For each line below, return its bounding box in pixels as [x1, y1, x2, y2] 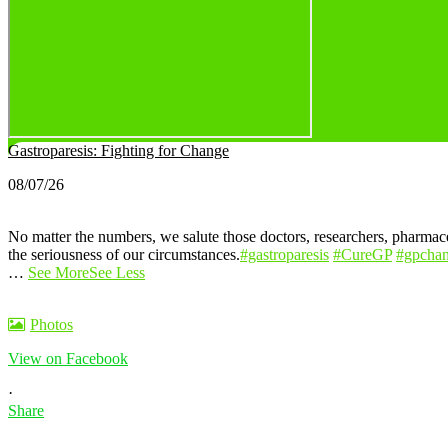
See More [28, 264, 89, 282]
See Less [89, 264, 145, 282]
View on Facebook [8, 350, 128, 368]
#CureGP [333, 246, 392, 264]
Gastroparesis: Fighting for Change [8, 142, 229, 160]
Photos [30, 316, 73, 334]
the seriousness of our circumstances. [8, 246, 240, 264]
